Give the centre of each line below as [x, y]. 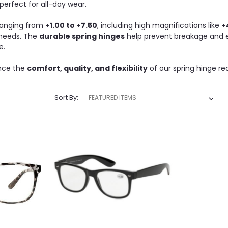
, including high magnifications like [159, 26]
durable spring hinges [82, 36]
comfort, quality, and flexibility [87, 68]
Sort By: [66, 98]
